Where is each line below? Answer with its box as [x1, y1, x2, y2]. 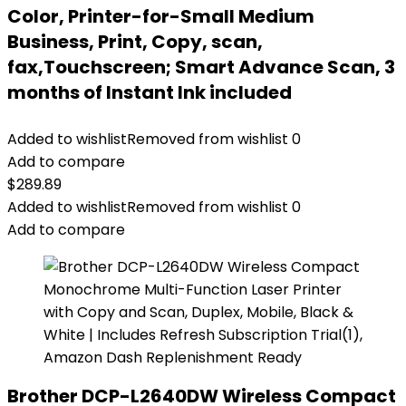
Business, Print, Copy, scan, [7, 29, 263, 54]
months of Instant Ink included [7, 80, 292, 105]
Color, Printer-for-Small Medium [7, 4, 314, 29]
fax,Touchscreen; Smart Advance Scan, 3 [7, 54, 395, 80]
